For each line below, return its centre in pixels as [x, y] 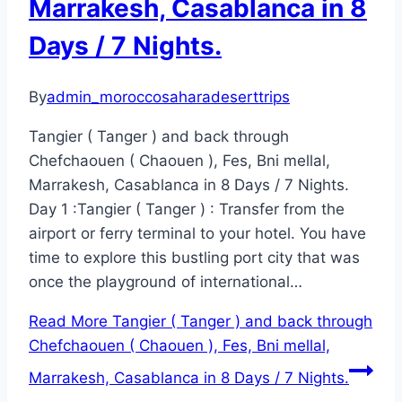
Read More [68, 322]
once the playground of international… [166, 282]
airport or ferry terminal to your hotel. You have [197, 234]
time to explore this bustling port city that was [194, 258]
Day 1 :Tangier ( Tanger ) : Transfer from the [187, 210]
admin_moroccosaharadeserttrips [168, 97]
